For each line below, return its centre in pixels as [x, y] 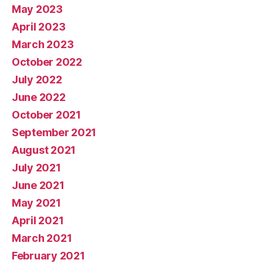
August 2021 [44, 150]
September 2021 [54, 132]
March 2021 [42, 238]
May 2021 [36, 203]
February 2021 [48, 255]
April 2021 [38, 220]
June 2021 [38, 185]
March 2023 [43, 44]
